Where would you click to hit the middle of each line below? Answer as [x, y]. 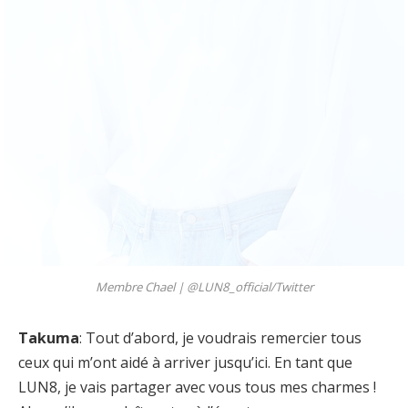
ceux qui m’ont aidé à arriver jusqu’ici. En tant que [185, 362]
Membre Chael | [141, 286]
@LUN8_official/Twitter [250, 286]
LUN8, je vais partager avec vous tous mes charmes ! [197, 387]
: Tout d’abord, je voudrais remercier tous [220, 337]
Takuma [49, 337]
